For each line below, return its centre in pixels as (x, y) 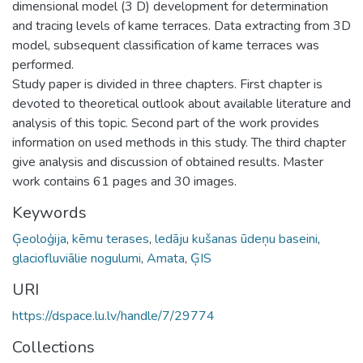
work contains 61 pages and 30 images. (124, 181)
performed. (43, 64)
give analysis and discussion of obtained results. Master (168, 162)
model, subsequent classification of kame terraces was (166, 45)
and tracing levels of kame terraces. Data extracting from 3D (181, 26)
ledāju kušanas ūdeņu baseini (236, 239)
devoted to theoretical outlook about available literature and (181, 103)
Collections (53, 347)
